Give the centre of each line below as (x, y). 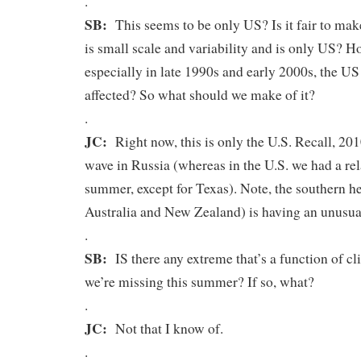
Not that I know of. (165, 328)
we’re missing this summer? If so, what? (199, 281)
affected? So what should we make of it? (200, 94)
